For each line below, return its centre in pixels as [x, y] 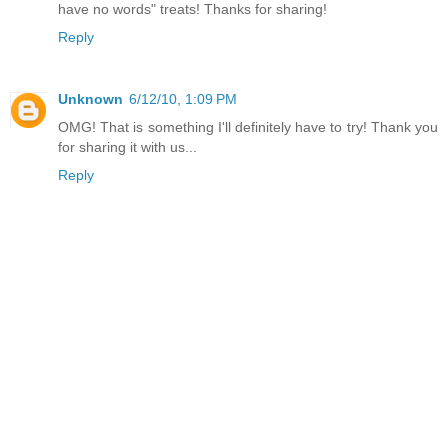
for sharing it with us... [127, 146]
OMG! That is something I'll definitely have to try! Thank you [248, 126]
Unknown [90, 98]
